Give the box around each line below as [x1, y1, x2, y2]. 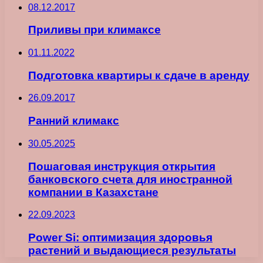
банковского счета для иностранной [28, 173, 232, 186]
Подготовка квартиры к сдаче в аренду [28, 69, 249, 82]
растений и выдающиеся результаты [28, 244, 236, 257]
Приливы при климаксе [28, 23, 161, 36]
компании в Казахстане [28, 186, 159, 198]
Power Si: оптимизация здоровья [28, 231, 213, 244]
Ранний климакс [28, 114, 119, 127]
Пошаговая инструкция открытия [28, 160, 215, 173]
